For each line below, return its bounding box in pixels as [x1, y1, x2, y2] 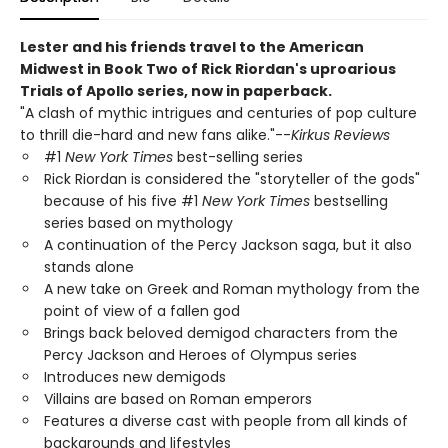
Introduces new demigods [44, 367, 226, 388]
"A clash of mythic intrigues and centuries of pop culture [20, 103, 417, 124]
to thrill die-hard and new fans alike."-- [20, 125, 291, 146]
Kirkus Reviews [291, 125, 390, 146]
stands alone [44, 257, 134, 278]
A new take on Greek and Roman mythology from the [44, 279, 420, 300]
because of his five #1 [44, 191, 202, 212]
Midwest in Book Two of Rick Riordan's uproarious [20, 59, 396, 80]
